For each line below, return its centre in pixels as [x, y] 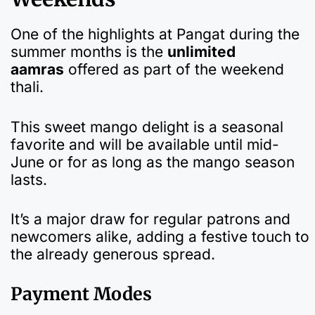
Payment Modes [81, 294]
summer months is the [89, 52]
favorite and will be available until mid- [145, 144]
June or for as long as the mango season [153, 162]
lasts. [29, 179]
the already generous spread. [113, 255]
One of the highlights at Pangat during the [155, 34]
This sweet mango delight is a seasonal [147, 127]
